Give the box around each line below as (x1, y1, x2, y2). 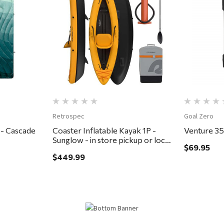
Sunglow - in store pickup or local (52, 135, 171, 145)
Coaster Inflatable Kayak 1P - (52, 125, 156, 135)
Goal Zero (183, 111, 213, 121)
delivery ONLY (52, 144, 104, 154)
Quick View (95, 20, 131, 29)
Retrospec (52, 111, 84, 121)
